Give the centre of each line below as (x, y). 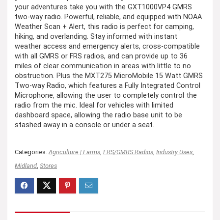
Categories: (32, 152)
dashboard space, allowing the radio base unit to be (98, 115)
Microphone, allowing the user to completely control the (106, 95)
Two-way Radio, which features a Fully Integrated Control (108, 85)
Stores (48, 165)
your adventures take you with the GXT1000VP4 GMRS (103, 7)
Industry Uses (174, 152)
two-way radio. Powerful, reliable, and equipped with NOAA (108, 17)
